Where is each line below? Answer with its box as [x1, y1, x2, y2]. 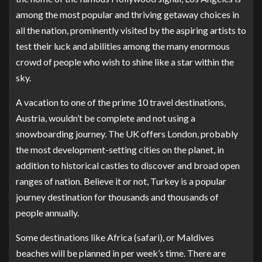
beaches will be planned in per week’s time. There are [16, 247, 226, 258]
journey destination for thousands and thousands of [16, 191, 219, 202]
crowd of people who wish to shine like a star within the [16, 56, 234, 67]
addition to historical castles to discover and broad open [16, 159, 240, 171]
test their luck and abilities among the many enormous [16, 40, 230, 51]
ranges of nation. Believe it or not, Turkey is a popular [16, 175, 226, 187]
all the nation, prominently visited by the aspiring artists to [16, 24, 246, 36]
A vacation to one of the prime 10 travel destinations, [16, 96, 226, 108]
